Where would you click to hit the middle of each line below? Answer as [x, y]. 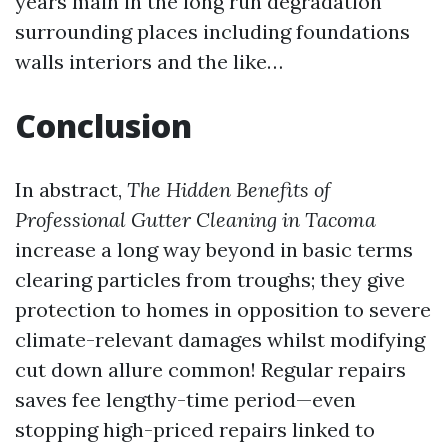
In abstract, [71, 190]
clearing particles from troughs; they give [210, 280]
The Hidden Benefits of [229, 190]
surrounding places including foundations [212, 32]
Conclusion [103, 126]
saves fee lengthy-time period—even [185, 400]
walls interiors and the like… [149, 62]
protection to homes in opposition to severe [223, 310]
